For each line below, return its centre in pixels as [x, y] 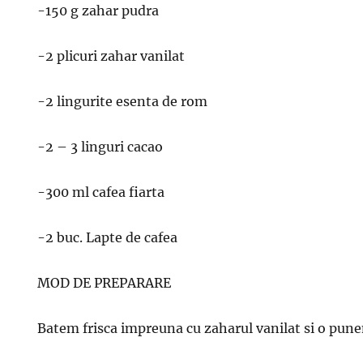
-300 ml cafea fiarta [101, 192]
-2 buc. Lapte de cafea [108, 237]
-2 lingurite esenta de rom [123, 101]
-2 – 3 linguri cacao [100, 147]
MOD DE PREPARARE [105, 283]
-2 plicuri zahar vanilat [111, 56]
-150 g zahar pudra [98, 11]
